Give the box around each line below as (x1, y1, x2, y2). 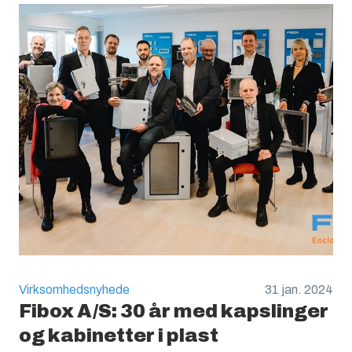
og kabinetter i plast (19, 324, 218, 346)
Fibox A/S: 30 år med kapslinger (19, 300, 328, 321)
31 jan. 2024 (265, 282, 333, 296)
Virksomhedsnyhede (19, 282, 130, 296)
